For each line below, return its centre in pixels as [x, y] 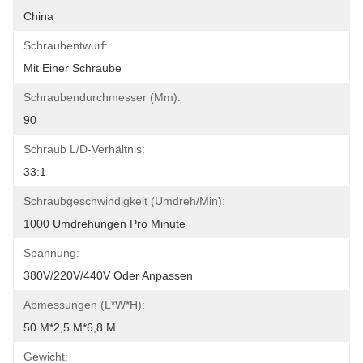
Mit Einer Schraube [73, 68]
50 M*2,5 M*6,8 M [70, 327]
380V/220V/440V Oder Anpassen [108, 275]
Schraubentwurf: [66, 45]
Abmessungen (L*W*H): [84, 305]
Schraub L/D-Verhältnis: [84, 149]
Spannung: [51, 253]
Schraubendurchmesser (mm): [102, 97]
